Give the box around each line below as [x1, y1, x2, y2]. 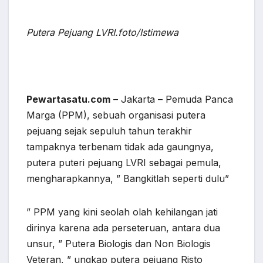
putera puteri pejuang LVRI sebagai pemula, [26, 157, 221, 169]
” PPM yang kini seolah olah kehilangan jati [26, 206, 218, 218]
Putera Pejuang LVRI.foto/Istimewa [26, 26, 178, 39]
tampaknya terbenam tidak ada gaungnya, [26, 141, 214, 153]
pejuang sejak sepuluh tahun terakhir [26, 125, 192, 137]
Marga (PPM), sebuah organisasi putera [26, 109, 205, 122]
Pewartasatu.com [26, 93, 110, 106]
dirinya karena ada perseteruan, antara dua [26, 222, 220, 234]
